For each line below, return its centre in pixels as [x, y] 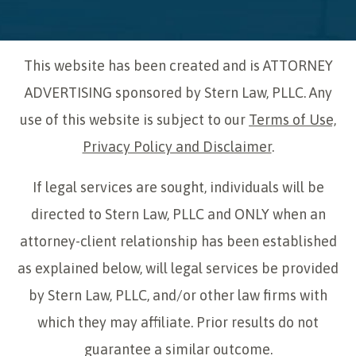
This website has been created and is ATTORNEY [178, 66]
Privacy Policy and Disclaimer [177, 147]
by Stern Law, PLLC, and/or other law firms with [178, 296]
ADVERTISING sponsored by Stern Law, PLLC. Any [178, 93]
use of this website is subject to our [134, 120]
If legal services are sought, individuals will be [178, 188]
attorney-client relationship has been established [178, 242]
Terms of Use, [292, 120]
